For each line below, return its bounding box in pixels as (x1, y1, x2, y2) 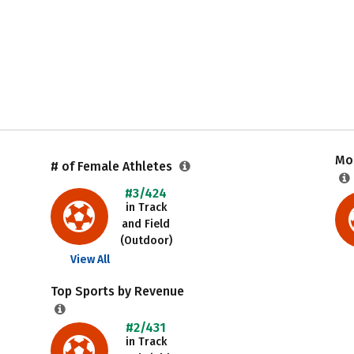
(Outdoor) (119, 234, 172, 247)
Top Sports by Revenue (50, 284, 184, 299)
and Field (122, 217, 171, 231)
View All (70, 253, 110, 266)
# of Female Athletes (50, 159, 175, 174)
